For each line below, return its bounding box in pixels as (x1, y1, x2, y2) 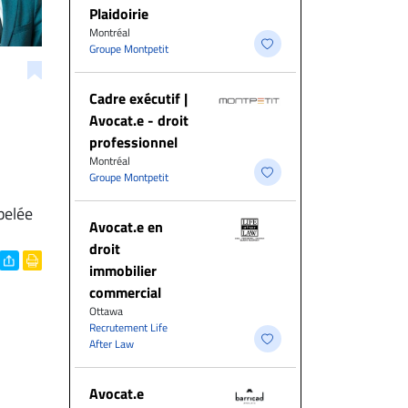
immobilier (89, 260, 157, 281)
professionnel (89, 131, 178, 153)
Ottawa (89, 302, 123, 320)
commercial (89, 281, 161, 303)
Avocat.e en (89, 216, 163, 238)
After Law (89, 335, 134, 352)
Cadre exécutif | (89, 87, 188, 109)
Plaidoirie (89, 3, 148, 25)
